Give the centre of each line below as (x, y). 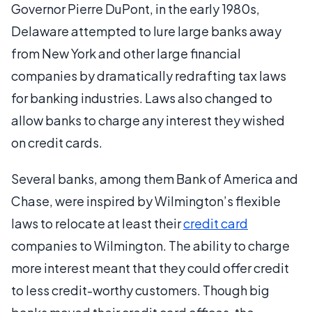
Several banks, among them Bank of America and (155, 179)
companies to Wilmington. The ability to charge (150, 245)
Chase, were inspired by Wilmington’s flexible (146, 201)
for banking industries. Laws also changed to (142, 98)
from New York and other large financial (126, 53)
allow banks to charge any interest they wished (148, 120)
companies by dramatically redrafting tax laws (149, 76)
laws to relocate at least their (97, 223)
